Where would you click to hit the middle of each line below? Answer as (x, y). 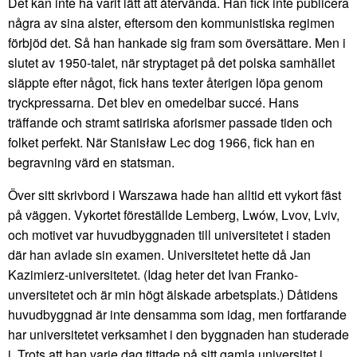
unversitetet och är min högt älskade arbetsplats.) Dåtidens (173, 294)
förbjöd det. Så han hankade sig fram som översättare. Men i (177, 42)
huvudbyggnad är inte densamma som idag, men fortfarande (177, 314)
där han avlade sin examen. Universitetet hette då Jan (159, 254)
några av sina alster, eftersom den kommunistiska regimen (171, 22)
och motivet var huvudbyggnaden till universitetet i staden (169, 234)
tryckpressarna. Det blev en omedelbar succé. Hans (153, 102)
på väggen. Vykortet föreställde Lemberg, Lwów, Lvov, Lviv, (174, 214)
